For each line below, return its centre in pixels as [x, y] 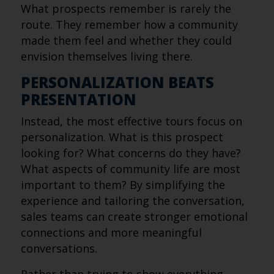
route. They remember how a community [129, 24]
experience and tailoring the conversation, [132, 201]
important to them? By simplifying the [123, 185]
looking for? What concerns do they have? [131, 153]
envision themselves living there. [106, 56]
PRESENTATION [78, 99]
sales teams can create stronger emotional [134, 217]
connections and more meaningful [111, 232]
